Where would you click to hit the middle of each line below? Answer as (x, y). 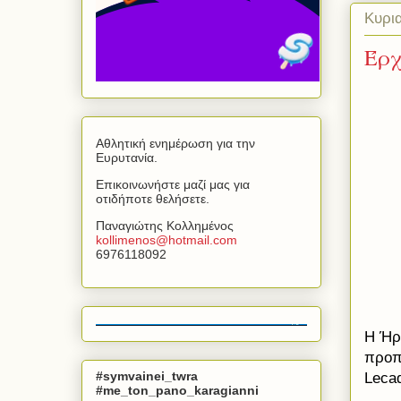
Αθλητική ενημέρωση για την (175, 144)
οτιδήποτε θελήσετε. (153, 199)
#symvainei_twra (147, 375)
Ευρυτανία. (127, 158)
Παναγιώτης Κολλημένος (165, 226)
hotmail (189, 240)
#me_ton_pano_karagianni (177, 390)
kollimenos (126, 240)
